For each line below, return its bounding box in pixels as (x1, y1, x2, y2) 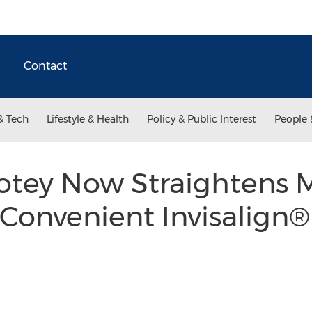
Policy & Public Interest (147, 113, 256, 125)
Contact (24, 59, 67, 72)
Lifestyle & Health (47, 113, 129, 125)
